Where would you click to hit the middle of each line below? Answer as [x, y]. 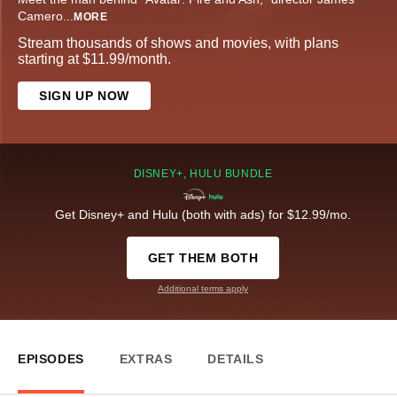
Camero [40, 16]
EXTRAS [146, 359]
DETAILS [236, 359]
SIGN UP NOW [84, 96]
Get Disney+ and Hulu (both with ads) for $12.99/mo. [203, 215]
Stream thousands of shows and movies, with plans [178, 43]
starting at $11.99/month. [94, 59]
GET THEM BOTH [203, 258]
